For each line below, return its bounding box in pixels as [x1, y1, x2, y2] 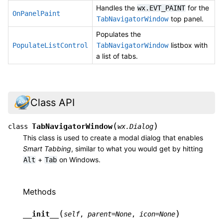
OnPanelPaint [12, 9, 60, 18]
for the [186, 3, 209, 12]
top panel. [169, 14, 204, 23]
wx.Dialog [117, 122, 153, 130]
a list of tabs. [96, 52, 138, 61]
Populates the [96, 30, 141, 39]
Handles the [96, 3, 137, 12]
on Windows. [57, 155, 101, 164]
